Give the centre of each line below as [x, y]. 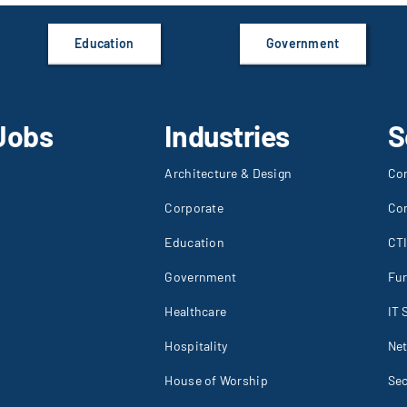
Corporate [194, 208]
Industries [227, 136]
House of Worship [216, 381]
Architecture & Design [228, 174]
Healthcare [196, 312]
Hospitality [196, 346]
